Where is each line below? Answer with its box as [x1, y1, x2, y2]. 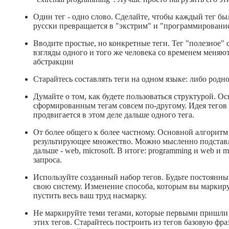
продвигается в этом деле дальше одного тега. [33, 110, 194, 120]
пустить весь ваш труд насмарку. [33, 191, 147, 200]
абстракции [33, 57, 74, 66]
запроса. [33, 155, 62, 165]
